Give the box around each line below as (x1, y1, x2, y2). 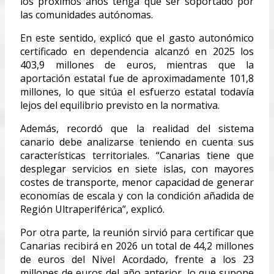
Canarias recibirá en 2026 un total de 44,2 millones (20, 239, 254, 253)
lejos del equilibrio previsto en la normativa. (20, 98, 220, 112)
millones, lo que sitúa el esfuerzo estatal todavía (20, 84, 254, 98)
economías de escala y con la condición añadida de (20, 188, 254, 202)
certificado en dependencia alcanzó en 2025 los (20, 44, 254, 58)
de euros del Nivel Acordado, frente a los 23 (20, 252, 254, 266)
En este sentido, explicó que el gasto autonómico (20, 31, 254, 45)
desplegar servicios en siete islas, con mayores (20, 161, 254, 176)
